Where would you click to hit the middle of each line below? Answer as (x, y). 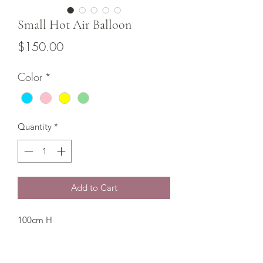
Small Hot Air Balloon (75, 25)
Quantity (35, 127)
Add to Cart (94, 187)
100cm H (35, 220)
